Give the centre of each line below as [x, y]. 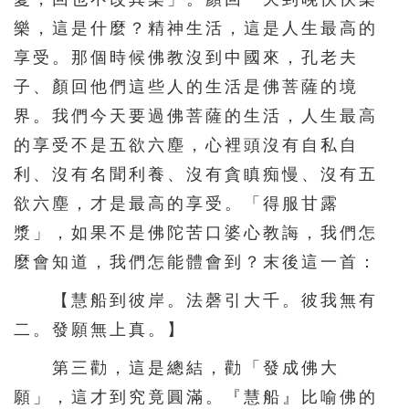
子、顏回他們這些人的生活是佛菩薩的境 [186, 86]
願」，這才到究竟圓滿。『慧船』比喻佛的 [196, 397]
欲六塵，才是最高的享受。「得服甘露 [177, 203]
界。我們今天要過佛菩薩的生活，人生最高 [196, 115]
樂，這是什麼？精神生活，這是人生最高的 [196, 28]
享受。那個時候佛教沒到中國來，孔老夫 [186, 57]
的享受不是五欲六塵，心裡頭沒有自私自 [186, 145]
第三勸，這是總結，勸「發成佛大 [177, 367]
